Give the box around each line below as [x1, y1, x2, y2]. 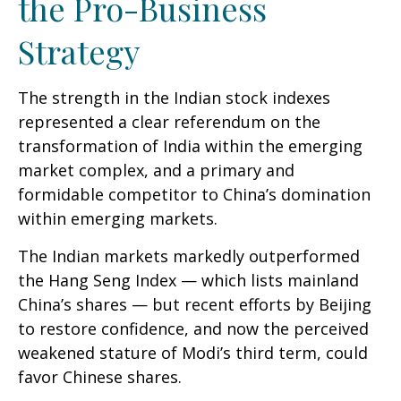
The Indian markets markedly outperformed [18, 244, 360, 267]
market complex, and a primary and [18, 158, 294, 181]
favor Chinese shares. [18, 365, 182, 388]
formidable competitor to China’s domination [18, 183, 371, 205]
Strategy [18, 29, 140, 73]
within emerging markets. [18, 207, 218, 229]
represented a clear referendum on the [18, 110, 320, 132]
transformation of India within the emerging [18, 134, 363, 157]
